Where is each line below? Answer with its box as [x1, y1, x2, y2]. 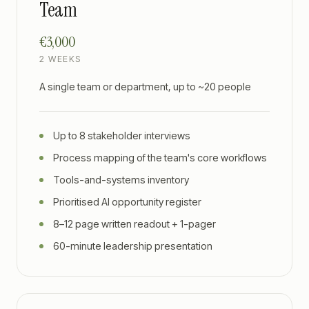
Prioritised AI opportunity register [53, 196, 201, 208]
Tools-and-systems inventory [53, 174, 189, 186]
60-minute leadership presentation [53, 240, 212, 252]
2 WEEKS [39, 54, 81, 64]
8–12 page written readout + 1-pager [53, 218, 216, 230]
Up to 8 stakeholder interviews [53, 130, 190, 141]
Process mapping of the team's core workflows [53, 152, 267, 163]
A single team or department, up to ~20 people [39, 81, 251, 92]
